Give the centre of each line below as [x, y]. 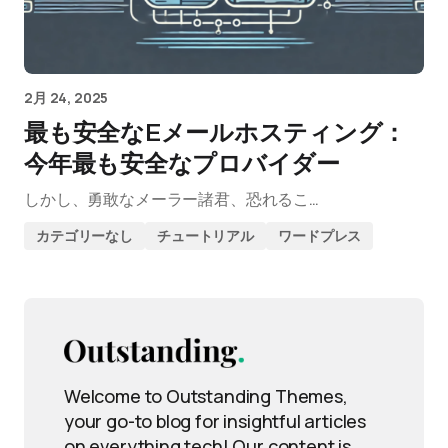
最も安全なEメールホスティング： [215, 133]
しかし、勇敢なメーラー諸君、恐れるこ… [171, 199]
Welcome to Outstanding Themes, [206, 396]
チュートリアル [206, 235]
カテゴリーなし [85, 235]
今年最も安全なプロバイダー [182, 164]
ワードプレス [320, 235]
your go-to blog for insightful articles [215, 421]
